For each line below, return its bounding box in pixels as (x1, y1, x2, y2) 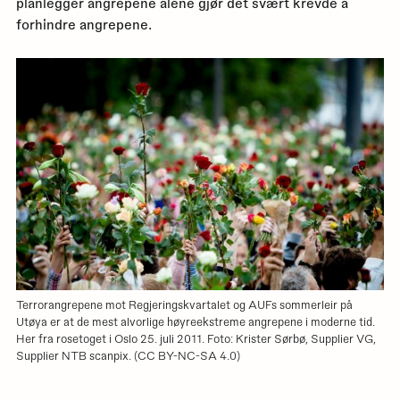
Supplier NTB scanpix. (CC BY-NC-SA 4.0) (15, 348, 240, 362)
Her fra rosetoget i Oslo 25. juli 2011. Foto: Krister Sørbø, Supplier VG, (15, 331, 376, 346)
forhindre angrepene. (15, 15, 152, 32)
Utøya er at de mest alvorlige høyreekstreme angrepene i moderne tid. (15, 314, 375, 329)
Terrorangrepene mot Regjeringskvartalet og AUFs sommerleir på (15, 297, 353, 312)
